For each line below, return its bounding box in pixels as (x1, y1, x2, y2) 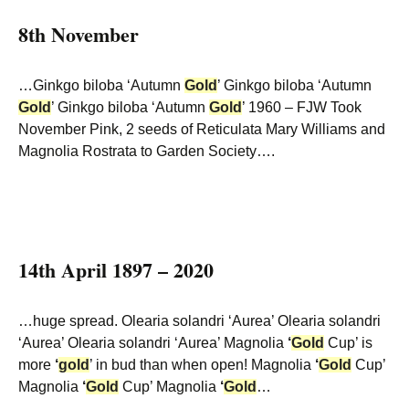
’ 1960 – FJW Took (242, 100, 362, 115)
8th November (18, 19, 139, 49)
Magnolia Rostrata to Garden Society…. (18, 143, 275, 159)
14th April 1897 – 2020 (18, 255, 214, 285)
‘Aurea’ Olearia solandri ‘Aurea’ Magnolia (18, 335, 288, 351)
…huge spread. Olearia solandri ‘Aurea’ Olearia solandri (18, 313, 381, 329)
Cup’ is (324, 335, 372, 351)
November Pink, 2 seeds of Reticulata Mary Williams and (18, 121, 385, 137)
